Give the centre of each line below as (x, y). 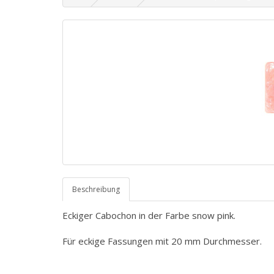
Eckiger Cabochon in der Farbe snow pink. (150, 215)
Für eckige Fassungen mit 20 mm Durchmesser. (162, 241)
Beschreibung (96, 189)
